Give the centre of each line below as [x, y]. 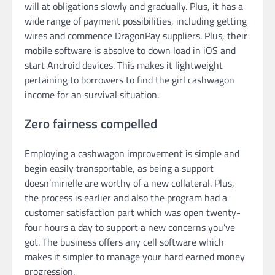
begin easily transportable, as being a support [119, 168]
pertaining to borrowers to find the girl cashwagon [130, 79]
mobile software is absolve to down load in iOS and [130, 50]
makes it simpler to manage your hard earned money [135, 257]
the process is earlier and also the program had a [126, 198]
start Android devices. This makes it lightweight [124, 65]
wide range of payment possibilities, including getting [136, 21]
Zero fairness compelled [91, 124]
